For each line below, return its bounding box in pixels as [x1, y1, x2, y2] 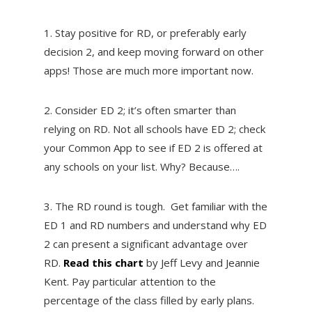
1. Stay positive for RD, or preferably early [43, 25, 247, 40]
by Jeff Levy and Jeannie [143, 255, 260, 270]
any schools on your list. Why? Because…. [43, 159, 240, 173]
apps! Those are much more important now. [43, 63, 253, 77]
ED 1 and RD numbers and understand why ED [43, 217, 267, 232]
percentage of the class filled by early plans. [43, 292, 254, 307]
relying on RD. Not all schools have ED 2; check [43, 121, 265, 136]
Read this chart [63, 255, 143, 270]
